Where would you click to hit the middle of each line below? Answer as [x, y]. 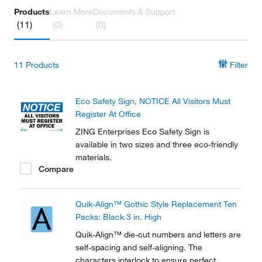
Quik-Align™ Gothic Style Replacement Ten [156, 204]
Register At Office [108, 114]
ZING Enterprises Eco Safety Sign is [142, 132]
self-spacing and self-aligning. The [139, 247]
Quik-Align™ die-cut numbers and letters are [158, 235]
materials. [94, 157]
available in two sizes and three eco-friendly [157, 144]
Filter [238, 65]
